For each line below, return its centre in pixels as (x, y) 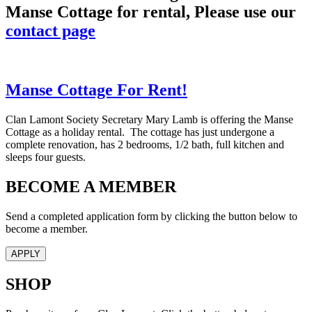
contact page (50, 31)
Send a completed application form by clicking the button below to (151, 216)
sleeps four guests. (46, 157)
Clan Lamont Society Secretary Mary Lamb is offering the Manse (149, 119)
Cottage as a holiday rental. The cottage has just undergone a (140, 132)
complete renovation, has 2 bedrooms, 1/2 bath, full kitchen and (145, 144)
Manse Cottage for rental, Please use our (151, 12)
